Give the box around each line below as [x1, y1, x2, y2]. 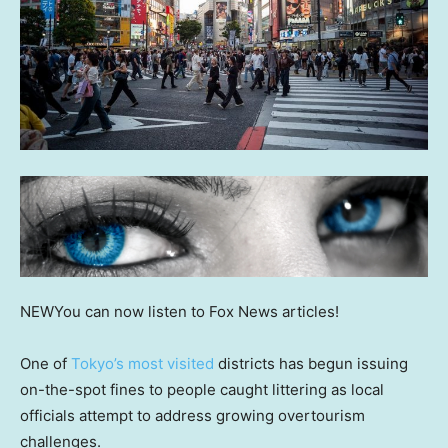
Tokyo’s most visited [71, 353, 214, 373]
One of [20, 353, 71, 373]
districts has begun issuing [214, 353, 408, 373]
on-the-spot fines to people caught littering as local [20, 379, 384, 399]
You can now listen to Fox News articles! [54, 301, 339, 321]
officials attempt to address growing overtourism [20, 405, 365, 425]
